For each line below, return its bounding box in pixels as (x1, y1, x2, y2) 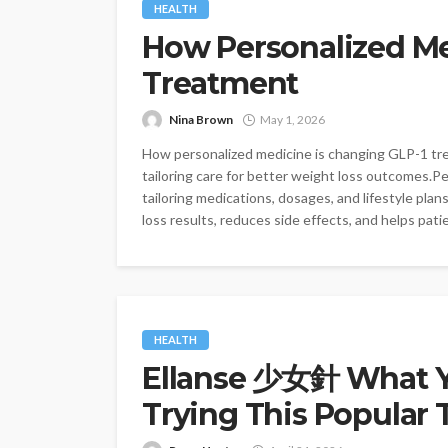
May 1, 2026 (260, 112, 325, 128)
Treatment (142, 65, 299, 103)
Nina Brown (169, 112, 233, 128)
